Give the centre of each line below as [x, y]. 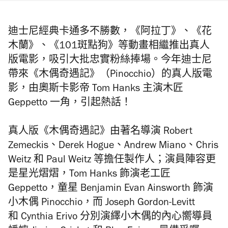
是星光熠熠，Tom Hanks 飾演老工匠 [89, 175]
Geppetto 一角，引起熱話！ [70, 104]
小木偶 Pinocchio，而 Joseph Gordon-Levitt [102, 204]
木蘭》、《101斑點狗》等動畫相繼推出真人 [109, 47]
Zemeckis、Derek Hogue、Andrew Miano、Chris [113, 147]
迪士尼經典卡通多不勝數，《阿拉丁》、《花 [110, 33]
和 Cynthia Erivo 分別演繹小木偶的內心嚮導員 [110, 218]
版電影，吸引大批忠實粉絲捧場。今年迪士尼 [110, 61]
